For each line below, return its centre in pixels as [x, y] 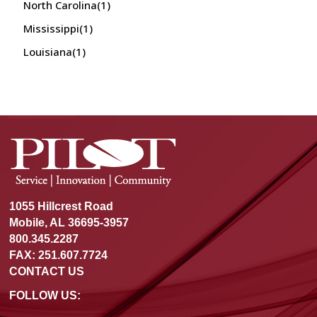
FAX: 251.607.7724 [59, 255]
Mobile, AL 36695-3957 [69, 223]
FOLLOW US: [45, 296]
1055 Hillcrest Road [62, 207]
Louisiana [48, 52]
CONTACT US [47, 272]
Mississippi [52, 29]
